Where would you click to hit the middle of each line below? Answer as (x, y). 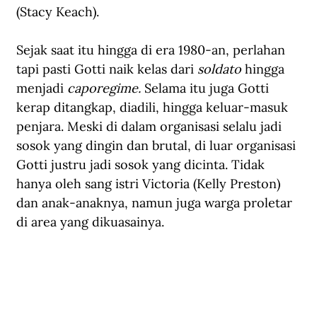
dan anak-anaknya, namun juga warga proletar (156, 202)
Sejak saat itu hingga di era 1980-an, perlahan (152, 50)
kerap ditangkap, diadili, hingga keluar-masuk (154, 107)
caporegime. (104, 88)
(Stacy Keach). (59, 11)
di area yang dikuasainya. (90, 221)
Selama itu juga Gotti (207, 88)
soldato (219, 69)
